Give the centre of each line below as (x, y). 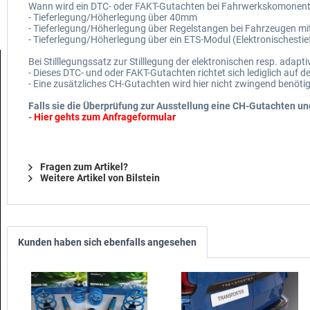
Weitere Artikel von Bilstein (99, 178)
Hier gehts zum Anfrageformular (105, 117)
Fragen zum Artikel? (83, 167)
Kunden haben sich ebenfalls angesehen (107, 243)
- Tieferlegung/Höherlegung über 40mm (113, 18)
